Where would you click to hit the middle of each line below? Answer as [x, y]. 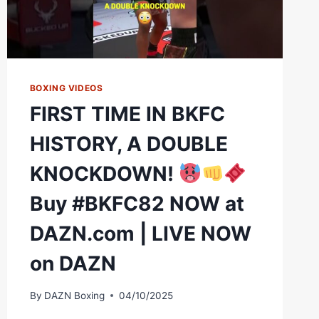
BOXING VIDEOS [66, 88]
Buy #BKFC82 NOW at [137, 204]
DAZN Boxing [74, 295]
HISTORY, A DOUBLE [129, 144]
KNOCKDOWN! [104, 174]
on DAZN [73, 264]
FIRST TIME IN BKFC [127, 114]
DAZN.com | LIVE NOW [140, 234]
